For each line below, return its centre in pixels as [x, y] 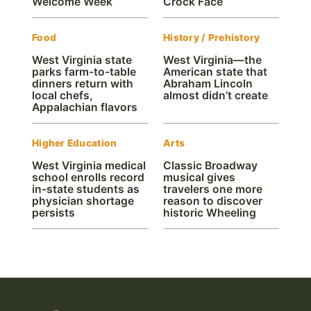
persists [53, 212]
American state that [215, 72]
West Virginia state [82, 60]
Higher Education [75, 143]
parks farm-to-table [84, 72]
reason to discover [213, 201]
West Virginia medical [89, 165]
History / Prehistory [212, 37]
